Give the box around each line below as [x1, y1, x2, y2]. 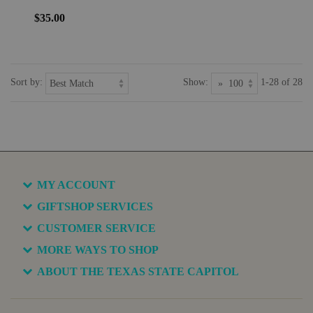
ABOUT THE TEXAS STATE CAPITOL [37, 265, 239, 277]
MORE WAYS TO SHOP [37, 243, 159, 256]
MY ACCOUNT [37, 178, 115, 191]
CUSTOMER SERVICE [37, 221, 156, 234]
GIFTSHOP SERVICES [37, 200, 153, 212]
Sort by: [10, 77, 43, 88]
